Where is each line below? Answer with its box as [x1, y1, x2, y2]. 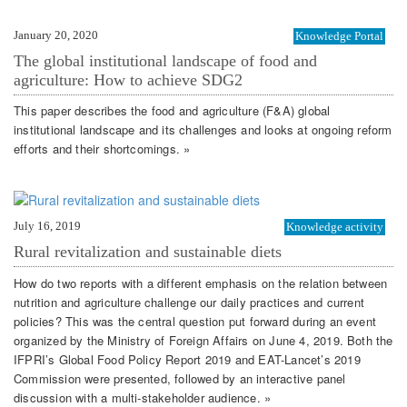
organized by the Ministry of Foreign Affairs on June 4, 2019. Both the [14, 331, 393, 349]
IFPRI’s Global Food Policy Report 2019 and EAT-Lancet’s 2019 [14, 350, 361, 368]
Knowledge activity [286, 220, 383, 234]
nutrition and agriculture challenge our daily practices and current [14, 293, 365, 311]
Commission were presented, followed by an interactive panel [14, 369, 346, 387]
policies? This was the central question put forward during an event [14, 312, 377, 330]
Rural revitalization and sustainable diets [14, 243, 282, 262]
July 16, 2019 [14, 219, 81, 233]
